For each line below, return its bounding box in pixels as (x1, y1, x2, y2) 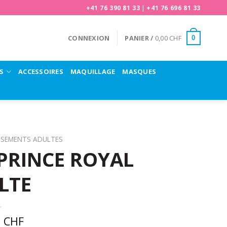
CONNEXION (68, 33, 110, 43)
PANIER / (125, 33, 155, 43)
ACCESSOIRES (18, 66, 63, 76)
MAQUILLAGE (70, 66, 116, 76)
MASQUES (122, 66, 157, 76)
